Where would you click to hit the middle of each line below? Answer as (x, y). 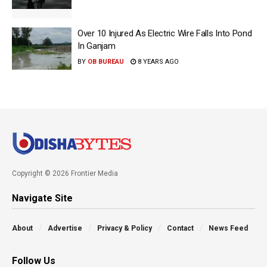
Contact (180, 228)
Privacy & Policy (125, 228)
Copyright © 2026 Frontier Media (65, 173)
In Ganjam (97, 46)
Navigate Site (42, 198)
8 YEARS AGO (157, 61)
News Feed (228, 228)
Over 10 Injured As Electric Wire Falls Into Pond (165, 33)
